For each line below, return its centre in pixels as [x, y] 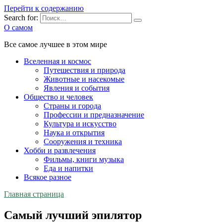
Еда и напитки [68, 168]
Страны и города [72, 106]
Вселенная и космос [57, 61]
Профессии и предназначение [94, 115]
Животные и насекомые [84, 79]
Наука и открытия [74, 133]
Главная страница [34, 194]
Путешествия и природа [84, 70]
